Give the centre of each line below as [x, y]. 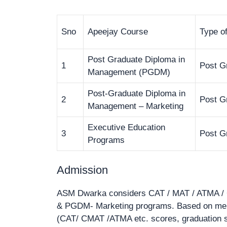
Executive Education [126, 127]
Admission [82, 170]
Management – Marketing [136, 106]
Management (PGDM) [129, 72]
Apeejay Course [118, 31]
